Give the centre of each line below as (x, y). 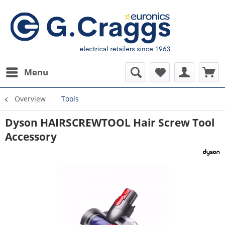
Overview (30, 99)
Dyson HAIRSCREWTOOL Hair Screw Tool (110, 123)
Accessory (31, 137)
